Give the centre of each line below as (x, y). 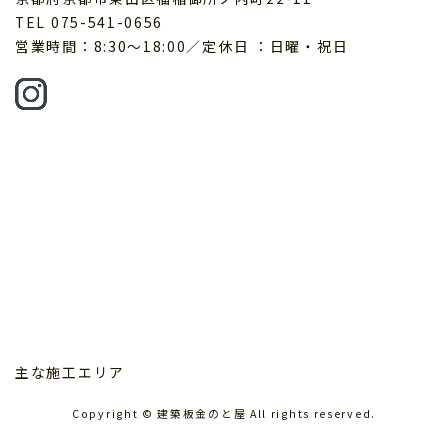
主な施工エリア (70, 371)
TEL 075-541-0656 (89, 21)
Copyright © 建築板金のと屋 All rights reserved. (224, 413)
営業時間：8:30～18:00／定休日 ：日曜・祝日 (182, 45)
